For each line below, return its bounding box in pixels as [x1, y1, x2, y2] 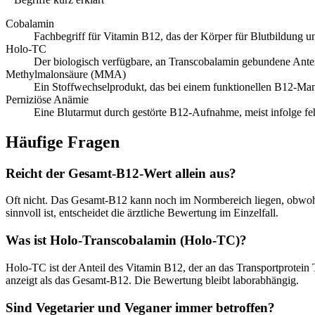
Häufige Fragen [6, 132, 120, 151]
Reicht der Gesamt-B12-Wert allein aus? [6, 165, 236, 181]
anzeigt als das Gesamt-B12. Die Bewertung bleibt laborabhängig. [6, 274, 299, 286]
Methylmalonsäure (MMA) [6, 67, 126, 80]
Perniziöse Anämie [6, 93, 89, 105]
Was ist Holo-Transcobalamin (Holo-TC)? [6, 233, 247, 248]
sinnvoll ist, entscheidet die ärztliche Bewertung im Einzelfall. [6, 207, 278, 219]
